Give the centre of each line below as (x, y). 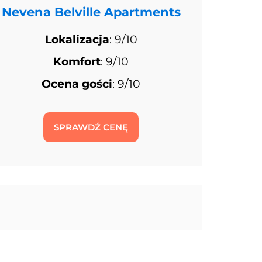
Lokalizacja (77, 39)
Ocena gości (77, 84)
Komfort (77, 62)
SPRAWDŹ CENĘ (91, 127)
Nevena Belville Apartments (91, 12)
